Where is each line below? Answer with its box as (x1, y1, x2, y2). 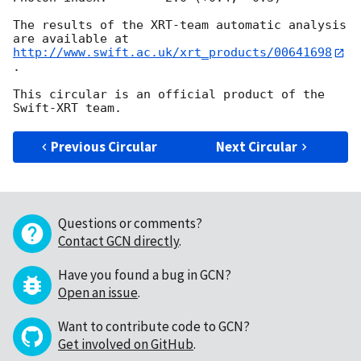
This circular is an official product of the (13, 86, 325, 102)
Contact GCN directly (58, 231, 179, 250)
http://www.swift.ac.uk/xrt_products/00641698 (13, 45, 332, 60)
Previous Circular (51, 137, 158, 156)
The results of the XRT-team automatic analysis (13, 18, 346, 33)
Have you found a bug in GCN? (58, 265, 231, 284)
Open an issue (58, 283, 138, 301)
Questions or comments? (58, 214, 202, 232)
